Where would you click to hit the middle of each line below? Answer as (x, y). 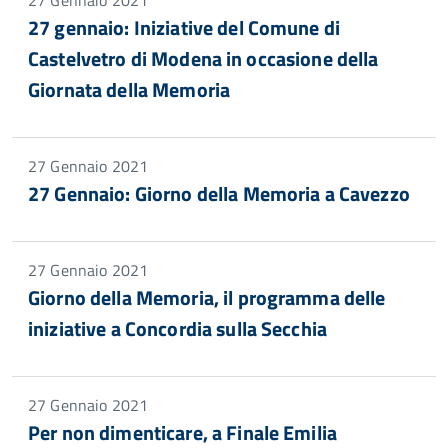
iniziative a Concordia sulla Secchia (178, 328)
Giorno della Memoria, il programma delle (207, 297)
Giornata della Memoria (129, 89)
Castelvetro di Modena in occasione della (203, 58)
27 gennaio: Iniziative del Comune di (184, 27)
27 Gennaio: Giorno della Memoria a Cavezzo (219, 193)
